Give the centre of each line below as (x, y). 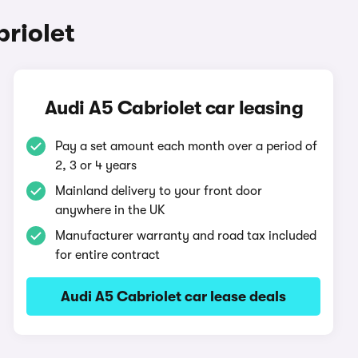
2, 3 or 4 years (96, 165)
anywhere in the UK (111, 210)
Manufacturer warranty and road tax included (186, 236)
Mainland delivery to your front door (159, 191)
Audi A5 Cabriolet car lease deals (174, 296)
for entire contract (108, 255)
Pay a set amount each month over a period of (187, 146)
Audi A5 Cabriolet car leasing (174, 108)
